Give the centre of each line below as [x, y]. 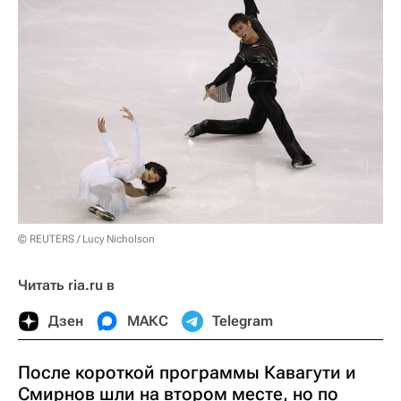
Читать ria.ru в [66, 286]
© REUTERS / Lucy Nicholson [86, 239]
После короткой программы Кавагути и [187, 373]
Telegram [243, 321]
